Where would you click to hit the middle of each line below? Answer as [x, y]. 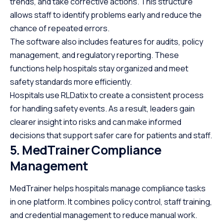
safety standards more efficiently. [71, 82]
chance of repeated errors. [60, 28]
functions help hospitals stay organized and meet [99, 68]
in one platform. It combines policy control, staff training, [111, 202]
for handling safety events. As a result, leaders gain [102, 108]
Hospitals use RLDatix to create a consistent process [107, 95]
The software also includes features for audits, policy [107, 41]
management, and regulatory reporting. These [94, 55]
